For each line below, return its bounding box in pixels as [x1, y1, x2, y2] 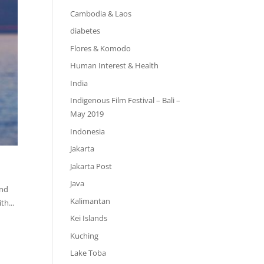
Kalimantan [70, 195, 111, 206]
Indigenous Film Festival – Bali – [70, 95, 181, 105]
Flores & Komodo [70, 42, 131, 54]
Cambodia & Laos [70, 8, 132, 19]
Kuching [70, 230, 99, 241]
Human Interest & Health [70, 60, 159, 71]
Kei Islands [70, 213, 108, 223]
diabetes [70, 25, 101, 36]
